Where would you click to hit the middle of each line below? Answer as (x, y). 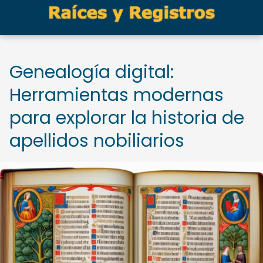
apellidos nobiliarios (97, 141)
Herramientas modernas (117, 95)
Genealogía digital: (92, 72)
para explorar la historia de (127, 118)
